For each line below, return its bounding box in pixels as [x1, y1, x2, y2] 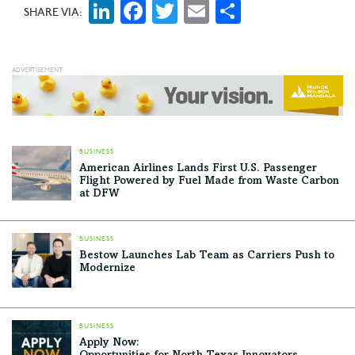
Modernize [79, 263, 136, 275]
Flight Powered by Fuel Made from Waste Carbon [79, 176, 339, 188]
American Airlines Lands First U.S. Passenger [79, 163, 317, 175]
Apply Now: [79, 338, 139, 349]
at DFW [79, 189, 120, 200]
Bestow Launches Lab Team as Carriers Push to [79, 250, 334, 262]
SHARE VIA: [24, 6, 82, 20]
